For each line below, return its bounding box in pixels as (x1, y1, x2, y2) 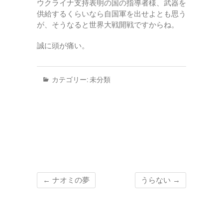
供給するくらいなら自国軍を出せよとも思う (37, 9, 186, 18)
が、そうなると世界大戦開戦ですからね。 (37, 20, 179, 29)
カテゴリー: (50, 75, 90, 84)
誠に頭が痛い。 (37, 41, 89, 50)
